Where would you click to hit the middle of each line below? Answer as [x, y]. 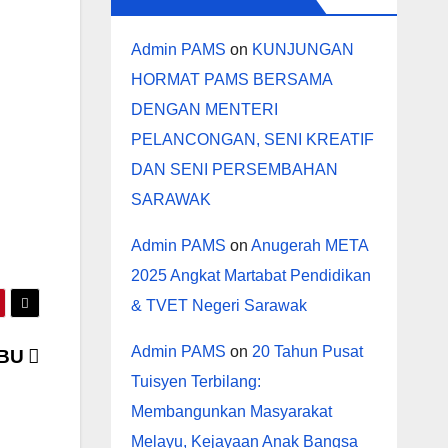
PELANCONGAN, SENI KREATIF [252, 140]
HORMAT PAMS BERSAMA [231, 80]
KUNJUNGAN [302, 50]
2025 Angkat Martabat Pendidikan [250, 276]
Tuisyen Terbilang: [195, 382]
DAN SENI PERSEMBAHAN [234, 170]
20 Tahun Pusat [307, 352]
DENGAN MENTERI [204, 110]
